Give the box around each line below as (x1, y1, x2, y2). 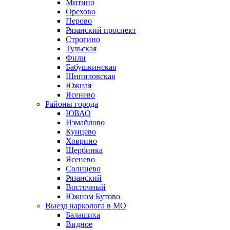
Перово (66, 16, 92, 25)
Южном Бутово (66, 192, 120, 201)
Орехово (66, 7, 95, 16)
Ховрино (66, 137, 97, 145)
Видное (66, 220, 92, 228)
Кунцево (66, 127, 96, 136)
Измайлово (66, 118, 105, 127)
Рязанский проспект (66, 26, 136, 34)
